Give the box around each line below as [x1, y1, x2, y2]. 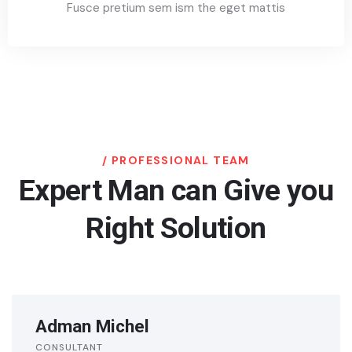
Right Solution [86, 211, 266, 246]
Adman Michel [35, 316, 149, 338]
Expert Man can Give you [18, 173, 334, 208]
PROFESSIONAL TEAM [112, 153, 250, 168]
